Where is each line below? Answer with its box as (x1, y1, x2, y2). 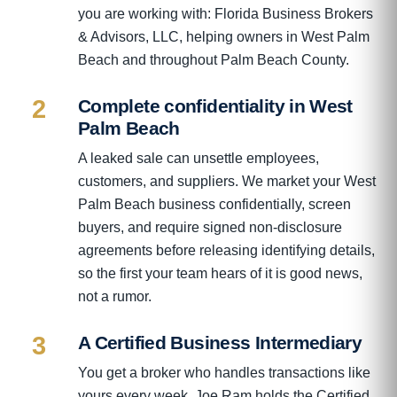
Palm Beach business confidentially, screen (78, 196, 351, 212)
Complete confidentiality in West (78, 95, 353, 116)
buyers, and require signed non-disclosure (78, 219, 342, 235)
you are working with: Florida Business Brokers (78, 5, 373, 21)
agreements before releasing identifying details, (78, 242, 375, 258)
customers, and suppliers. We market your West (78, 173, 376, 189)
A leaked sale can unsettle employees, (78, 150, 319, 166)
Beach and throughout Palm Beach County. (78, 51, 349, 67)
